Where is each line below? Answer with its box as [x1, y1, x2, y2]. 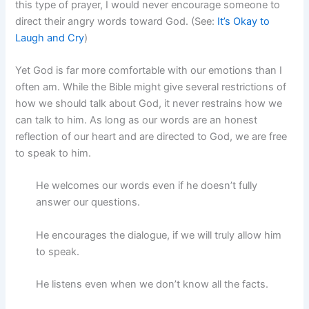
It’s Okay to [217, 14, 270, 28]
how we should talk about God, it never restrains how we [15, 97, 283, 110]
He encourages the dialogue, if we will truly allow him [36, 228, 282, 241]
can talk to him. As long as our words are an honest [15, 113, 258, 126]
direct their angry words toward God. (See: [15, 14, 218, 28]
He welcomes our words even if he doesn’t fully [36, 179, 258, 192]
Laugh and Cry [15, 31, 85, 44]
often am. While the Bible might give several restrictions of [15, 80, 287, 93]
